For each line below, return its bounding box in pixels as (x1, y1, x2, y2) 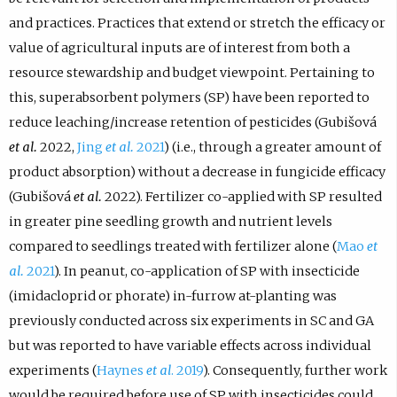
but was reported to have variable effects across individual (8, 337, 371, 354)
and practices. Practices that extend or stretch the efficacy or (8, 14, 385, 31)
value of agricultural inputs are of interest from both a (8, 39, 350, 56)
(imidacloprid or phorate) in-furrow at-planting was (8, 287, 337, 304)
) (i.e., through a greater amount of (163, 138, 381, 155)
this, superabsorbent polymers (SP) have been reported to (8, 89, 370, 105)
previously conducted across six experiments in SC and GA (8, 312, 374, 329)
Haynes (96, 362, 146, 378)
